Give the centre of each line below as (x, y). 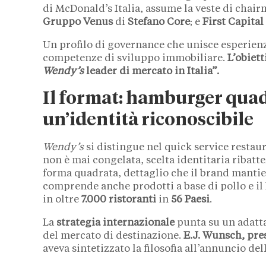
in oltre (62, 200)
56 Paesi (190, 200)
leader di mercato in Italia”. (151, 72)
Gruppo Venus (78, 23)
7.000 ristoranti (119, 200)
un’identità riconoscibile (148, 121)
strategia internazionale (117, 223)
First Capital (233, 23)
